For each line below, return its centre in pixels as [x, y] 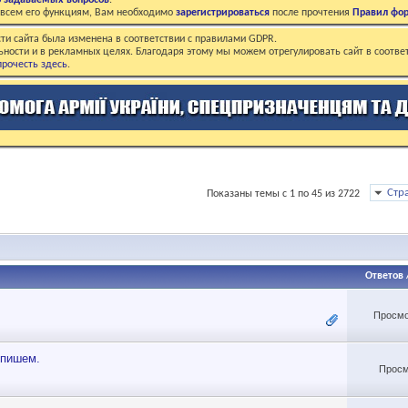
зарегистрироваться [223, 13]
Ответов [384, 276]
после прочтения [311, 13]
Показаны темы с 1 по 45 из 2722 [283, 194]
